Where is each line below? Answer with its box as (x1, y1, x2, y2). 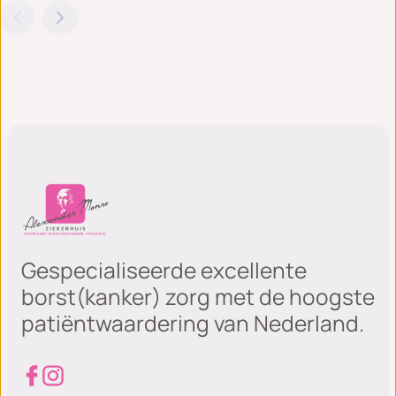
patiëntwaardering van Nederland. (21, 308, 364, 339)
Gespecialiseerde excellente (21, 255, 307, 286)
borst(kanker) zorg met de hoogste (21, 282, 375, 312)
